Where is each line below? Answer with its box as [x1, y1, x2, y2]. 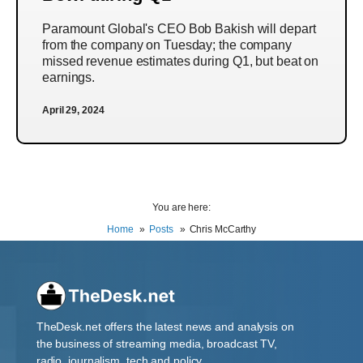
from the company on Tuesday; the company [42, 38, 292, 52]
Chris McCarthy [189, 224, 257, 235]
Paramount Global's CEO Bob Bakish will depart [42, 22, 316, 36]
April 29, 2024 [42, 105, 105, 116]
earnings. [42, 70, 96, 84]
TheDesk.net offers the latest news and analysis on [36, 320, 294, 334]
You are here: [152, 202, 211, 213]
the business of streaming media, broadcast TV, [36, 337, 278, 351]
